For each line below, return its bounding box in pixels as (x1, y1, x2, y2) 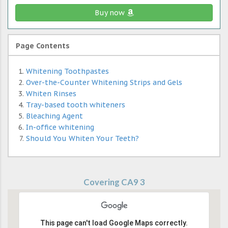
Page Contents (16, 41, 70, 51)
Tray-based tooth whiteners (26, 100, 125, 110)
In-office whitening (26, 123, 94, 132)
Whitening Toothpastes (26, 67, 109, 76)
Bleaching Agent (26, 111, 83, 121)
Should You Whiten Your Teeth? (26, 134, 139, 144)
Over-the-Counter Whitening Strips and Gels (26, 78, 182, 88)
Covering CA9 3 (83, 177, 145, 188)
